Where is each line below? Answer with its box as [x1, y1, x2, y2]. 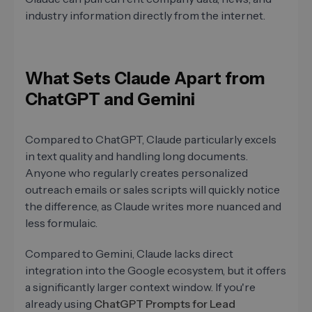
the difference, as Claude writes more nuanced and [25, 199, 281, 214]
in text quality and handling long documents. [25, 149, 248, 164]
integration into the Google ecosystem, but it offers [25, 263, 286, 278]
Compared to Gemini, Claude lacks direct [25, 247, 233, 261]
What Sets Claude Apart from [25, 68, 265, 89]
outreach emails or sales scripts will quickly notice [25, 182, 280, 197]
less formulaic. [25, 216, 100, 231]
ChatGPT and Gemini [25, 89, 195, 110]
